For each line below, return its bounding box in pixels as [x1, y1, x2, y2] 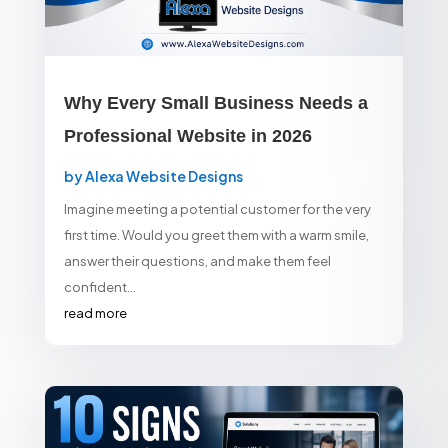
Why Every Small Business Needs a [63, 93, 368, 114]
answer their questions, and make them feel [63, 253, 331, 270]
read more [63, 305, 127, 322]
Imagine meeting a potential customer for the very [63, 201, 371, 218]
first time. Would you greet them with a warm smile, [63, 227, 369, 244]
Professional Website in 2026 [63, 126, 312, 147]
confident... [63, 279, 136, 296]
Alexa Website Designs [84, 167, 243, 186]
